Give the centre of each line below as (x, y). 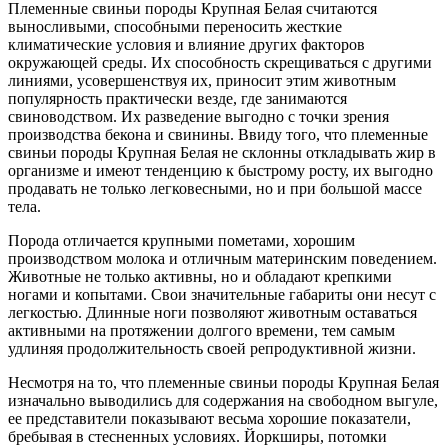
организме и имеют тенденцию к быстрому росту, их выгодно (220, 170)
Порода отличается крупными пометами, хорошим (181, 240)
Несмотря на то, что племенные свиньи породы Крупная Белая (223, 382)
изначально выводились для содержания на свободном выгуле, (223, 400)
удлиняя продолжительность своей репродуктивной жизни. (212, 348)
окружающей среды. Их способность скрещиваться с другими (220, 62)
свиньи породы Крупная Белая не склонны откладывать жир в (222, 152)
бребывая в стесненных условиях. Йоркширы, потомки (197, 436)
